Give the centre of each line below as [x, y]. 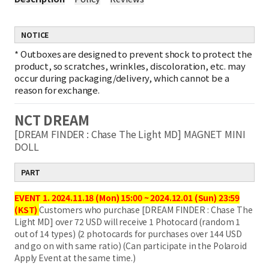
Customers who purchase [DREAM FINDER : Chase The [146, 210]
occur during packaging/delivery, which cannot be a [122, 78]
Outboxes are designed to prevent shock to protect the [136, 54]
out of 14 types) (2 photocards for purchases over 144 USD [128, 234]
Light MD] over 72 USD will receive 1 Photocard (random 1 [128, 222]
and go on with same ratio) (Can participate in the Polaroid [131, 246]
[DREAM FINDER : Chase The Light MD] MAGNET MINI [130, 134]
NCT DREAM [52, 119]
